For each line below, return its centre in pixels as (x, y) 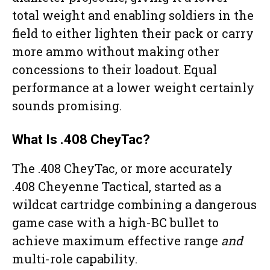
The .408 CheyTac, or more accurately (122, 168)
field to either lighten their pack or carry (133, 33)
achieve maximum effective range (117, 241)
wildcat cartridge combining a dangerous (134, 205)
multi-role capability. (76, 259)
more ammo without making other (116, 52)
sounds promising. (67, 106)
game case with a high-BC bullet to (115, 223)
